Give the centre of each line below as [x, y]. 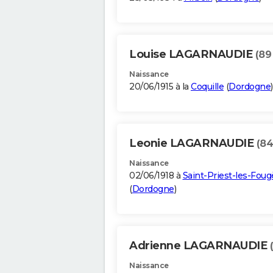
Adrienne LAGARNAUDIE [200, 246]
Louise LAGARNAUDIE [192, 55]
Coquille [207, 87]
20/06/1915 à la [160, 87]
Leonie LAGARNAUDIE [193, 144]
